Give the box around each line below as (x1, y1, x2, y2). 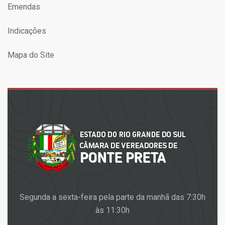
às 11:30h (95, 205, 130, 215)
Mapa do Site (8, 50, 54, 60)
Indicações (8, 26, 46, 36)
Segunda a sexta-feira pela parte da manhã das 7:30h (20, 192, 205, 202)
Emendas (8, 2, 40, 12)
